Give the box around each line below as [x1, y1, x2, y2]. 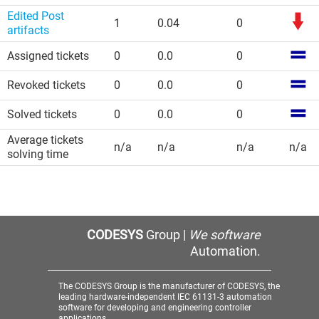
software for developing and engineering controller [58, 303, 252, 313]
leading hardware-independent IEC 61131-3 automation [58, 292, 273, 302]
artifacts [7, 23, 49, 37]
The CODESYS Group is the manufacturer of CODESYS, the [58, 281, 281, 291]
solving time [7, 147, 68, 161]
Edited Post [7, 9, 64, 23]
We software [188, 227, 261, 242]
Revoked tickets [7, 78, 85, 92]
